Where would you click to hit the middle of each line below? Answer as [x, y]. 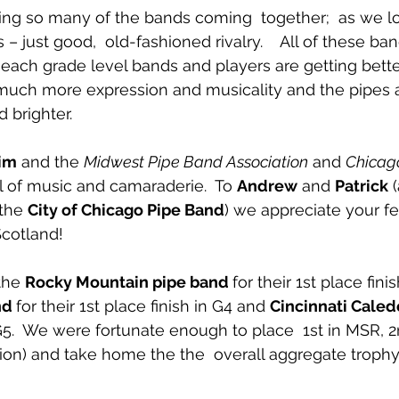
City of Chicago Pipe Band [126, 210]
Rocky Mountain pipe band [129, 282]
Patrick [362, 186]
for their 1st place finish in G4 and [143, 306]
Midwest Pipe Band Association [196, 162]
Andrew [267, 186]
